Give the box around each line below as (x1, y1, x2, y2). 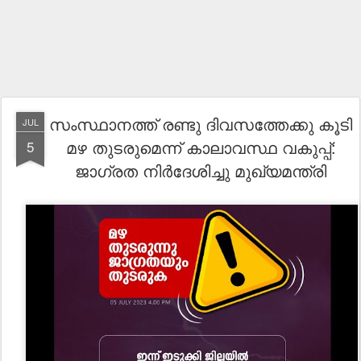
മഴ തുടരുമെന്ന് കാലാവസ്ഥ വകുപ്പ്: (65, 135, 336, 159)
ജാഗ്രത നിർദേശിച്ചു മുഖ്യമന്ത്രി (75, 159, 326, 182)
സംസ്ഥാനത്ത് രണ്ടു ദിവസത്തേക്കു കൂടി (49, 112, 352, 135)
